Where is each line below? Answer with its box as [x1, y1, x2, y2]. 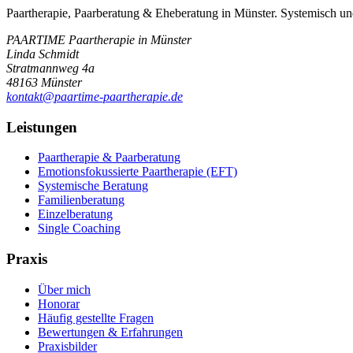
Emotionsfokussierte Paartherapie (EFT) [38, 165, 237, 179]
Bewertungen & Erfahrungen [38, 325, 183, 339]
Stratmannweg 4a [6, 61, 95, 76]
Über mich [38, 282, 91, 296]
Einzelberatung [38, 207, 113, 221]
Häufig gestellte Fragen [38, 310, 154, 325]
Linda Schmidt [6, 47, 79, 61]
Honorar [38, 296, 80, 310]
